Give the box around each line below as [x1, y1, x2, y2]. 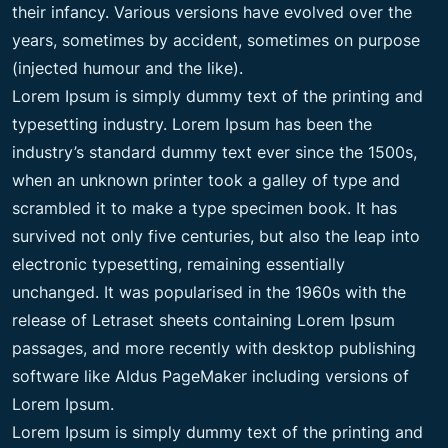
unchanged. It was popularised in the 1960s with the [12, 281, 406, 302]
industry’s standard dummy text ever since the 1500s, [12, 141, 417, 162]
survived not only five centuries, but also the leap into [12, 225, 420, 246]
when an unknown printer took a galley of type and [12, 169, 400, 190]
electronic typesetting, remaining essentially [12, 253, 345, 274]
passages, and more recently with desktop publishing [12, 337, 416, 358]
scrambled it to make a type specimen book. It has [12, 197, 397, 218]
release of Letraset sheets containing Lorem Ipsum [12, 309, 395, 330]
